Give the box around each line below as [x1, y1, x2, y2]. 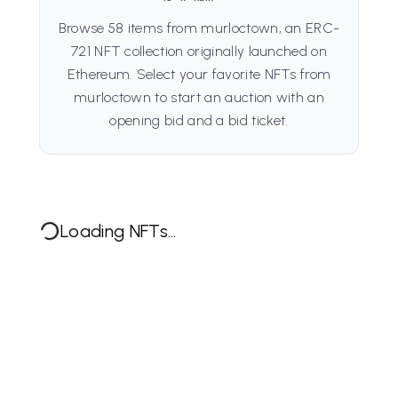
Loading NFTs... [60, 220, 177, 242]
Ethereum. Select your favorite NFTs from [67, 66, 331, 83]
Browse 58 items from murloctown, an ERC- [58, 20, 340, 36]
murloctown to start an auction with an [73, 89, 325, 106]
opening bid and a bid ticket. [109, 112, 289, 129]
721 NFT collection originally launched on [70, 43, 328, 60]
